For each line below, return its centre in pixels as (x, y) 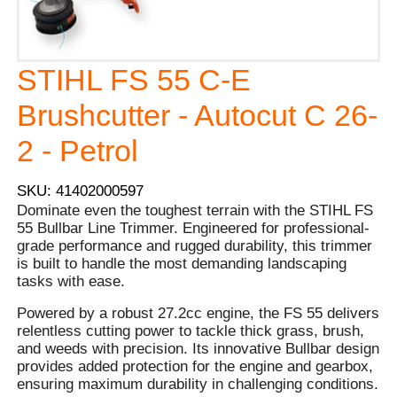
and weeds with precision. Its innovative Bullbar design (198, 348)
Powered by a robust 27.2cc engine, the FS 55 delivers (198, 313)
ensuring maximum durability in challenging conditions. (198, 384)
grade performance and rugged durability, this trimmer (195, 245)
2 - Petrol (78, 150)
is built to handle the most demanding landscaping (182, 263)
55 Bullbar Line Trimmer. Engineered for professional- (194, 228)
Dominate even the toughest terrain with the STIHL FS (195, 210)
